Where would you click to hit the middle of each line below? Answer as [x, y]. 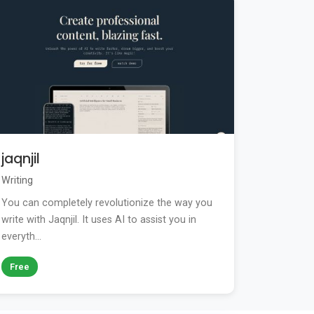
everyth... [21, 237]
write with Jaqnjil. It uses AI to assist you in [99, 220]
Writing [17, 181]
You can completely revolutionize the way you [107, 203]
